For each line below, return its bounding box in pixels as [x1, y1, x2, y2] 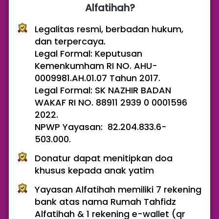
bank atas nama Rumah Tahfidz [35, 196, 176, 208]
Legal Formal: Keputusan [35, 47, 142, 60]
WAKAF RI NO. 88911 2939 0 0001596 [35, 96, 187, 109]
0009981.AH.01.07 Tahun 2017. [35, 72, 163, 85]
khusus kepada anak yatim [35, 164, 154, 177]
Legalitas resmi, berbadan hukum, [35, 23, 183, 36]
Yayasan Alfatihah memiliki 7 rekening [35, 183, 201, 196]
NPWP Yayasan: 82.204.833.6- [35, 121, 167, 133]
